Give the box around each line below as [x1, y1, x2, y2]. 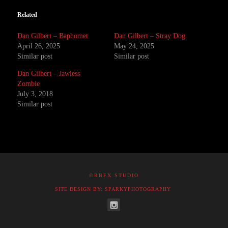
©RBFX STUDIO [89, 173, 139, 178]
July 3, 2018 [17, 90, 53, 98]
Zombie [17, 80, 40, 88]
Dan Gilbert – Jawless [17, 70, 80, 77]
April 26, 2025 [17, 42, 61, 50]
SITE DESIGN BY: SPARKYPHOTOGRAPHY [54, 186, 171, 192]
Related [17, 11, 38, 18]
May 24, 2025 [114, 42, 154, 50]
